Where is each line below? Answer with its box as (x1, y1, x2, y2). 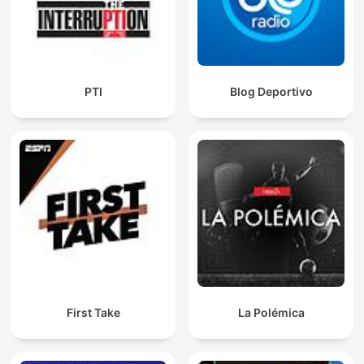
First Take (66, 305, 120, 320)
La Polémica (237, 305, 305, 320)
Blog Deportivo (229, 84, 313, 99)
